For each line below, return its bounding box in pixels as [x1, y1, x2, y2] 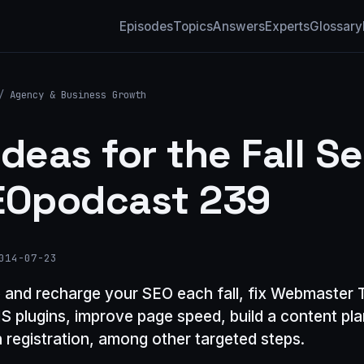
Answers [213, 18, 265, 34]
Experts [265, 18, 310, 34]
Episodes [119, 18, 173, 34]
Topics [173, 18, 213, 34]
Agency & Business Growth [10, 88, 146, 102]
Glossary [310, 18, 362, 34]
